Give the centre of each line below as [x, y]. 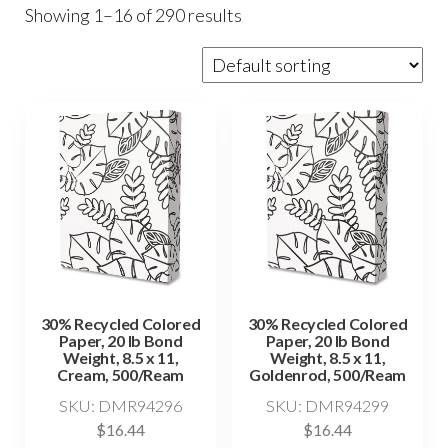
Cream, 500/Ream [120, 375]
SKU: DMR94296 [121, 406]
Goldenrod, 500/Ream [327, 375]
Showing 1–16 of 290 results [133, 15]
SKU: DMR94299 [327, 406]
